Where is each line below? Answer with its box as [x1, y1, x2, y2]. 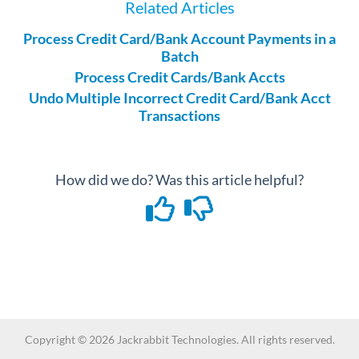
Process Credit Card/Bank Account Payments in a [23, 30, 336, 47]
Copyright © [24, 333, 89, 346]
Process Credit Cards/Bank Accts [74, 68, 285, 86]
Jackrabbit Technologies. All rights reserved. [116, 333, 335, 346]
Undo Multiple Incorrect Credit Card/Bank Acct [28, 89, 331, 107]
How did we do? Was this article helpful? [55, 171, 304, 188]
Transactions [139, 107, 220, 124]
